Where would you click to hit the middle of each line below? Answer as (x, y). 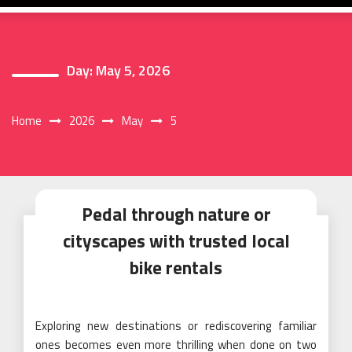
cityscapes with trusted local (176, 241)
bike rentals (176, 268)
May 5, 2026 (133, 70)
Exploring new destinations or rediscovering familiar (176, 326)
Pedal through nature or (176, 214)
